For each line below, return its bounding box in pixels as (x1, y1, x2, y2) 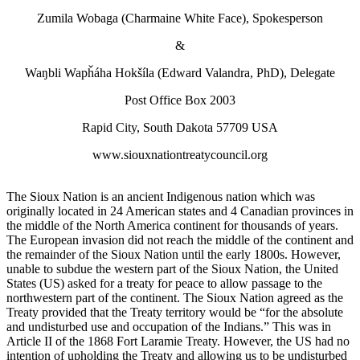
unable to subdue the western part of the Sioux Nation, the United (6, 261, 338, 276)
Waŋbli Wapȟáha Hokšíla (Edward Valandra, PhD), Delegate (25, 65, 335, 80)
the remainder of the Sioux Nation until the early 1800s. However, (6, 247, 341, 261)
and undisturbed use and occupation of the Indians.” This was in (6, 319, 331, 333)
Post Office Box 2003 (125, 92, 235, 107)
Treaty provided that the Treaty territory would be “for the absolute (6, 305, 343, 319)
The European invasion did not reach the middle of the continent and (6, 232, 354, 247)
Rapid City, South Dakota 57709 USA (82, 120, 278, 134)
